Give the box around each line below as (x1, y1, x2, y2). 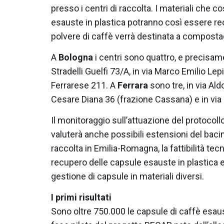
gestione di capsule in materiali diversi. (51, 170, 204, 181)
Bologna (58, 51, 93, 62)
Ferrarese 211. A (51, 79, 117, 90)
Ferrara (117, 79, 148, 90)
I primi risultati (51, 191, 111, 202)
